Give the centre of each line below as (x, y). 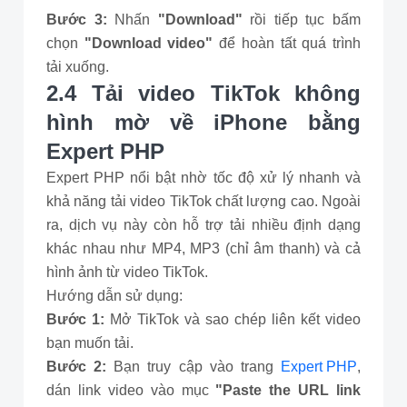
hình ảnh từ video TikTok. (127, 272)
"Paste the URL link (288, 390)
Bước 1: (78, 319)
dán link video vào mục (131, 390)
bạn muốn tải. (90, 343)
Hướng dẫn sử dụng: (114, 296)
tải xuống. (78, 67)
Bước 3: (81, 20)
